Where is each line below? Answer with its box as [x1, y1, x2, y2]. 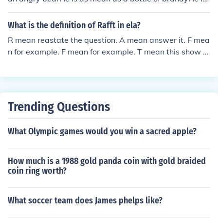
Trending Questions [8, 99, 110, 114]
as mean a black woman [8, 5, 96, 15]
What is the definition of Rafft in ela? [8, 20, 141, 31]
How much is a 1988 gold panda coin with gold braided [8, 156, 206, 166]
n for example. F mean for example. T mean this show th [8, 47, 210, 56]
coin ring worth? [8, 165, 67, 176]
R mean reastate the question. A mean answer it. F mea [8, 35, 210, 45]
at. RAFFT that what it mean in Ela [8, 58, 133, 68]
